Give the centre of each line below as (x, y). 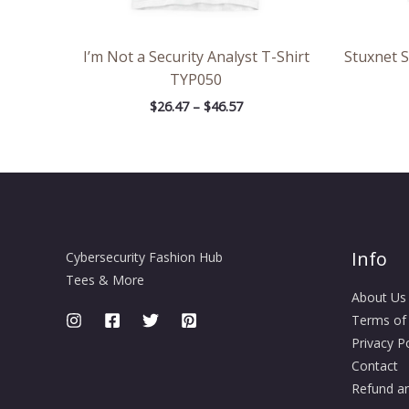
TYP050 (196, 80)
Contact (374, 366)
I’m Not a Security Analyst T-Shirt (196, 57)
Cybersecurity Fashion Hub (144, 257)
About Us (378, 298)
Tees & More (105, 280)
